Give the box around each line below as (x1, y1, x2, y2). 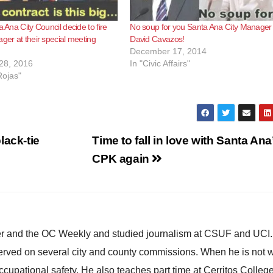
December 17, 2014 (130, 46, 207, 56)
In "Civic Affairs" (130, 58, 191, 68)
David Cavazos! (130, 34, 185, 44)
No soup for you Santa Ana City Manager (130, 21, 272, 32)
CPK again (92, 152, 152, 165)
